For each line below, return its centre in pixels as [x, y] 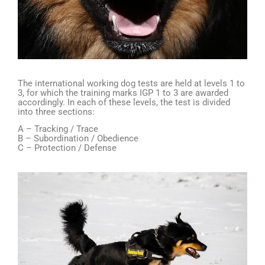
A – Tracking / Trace [58, 129]
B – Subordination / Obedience [78, 138]
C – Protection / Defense [67, 148]
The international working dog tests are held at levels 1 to [131, 83]
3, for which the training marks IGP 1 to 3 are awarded [123, 93]
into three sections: [56, 112]
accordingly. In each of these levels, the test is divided [124, 102]
